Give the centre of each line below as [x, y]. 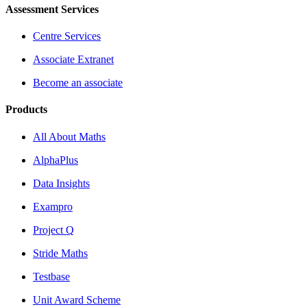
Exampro [53, 206]
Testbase [51, 276]
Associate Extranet [73, 60]
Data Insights [61, 183]
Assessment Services [52, 9]
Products [26, 110]
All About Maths [69, 136]
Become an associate [78, 83]
